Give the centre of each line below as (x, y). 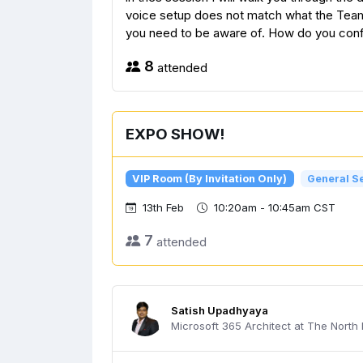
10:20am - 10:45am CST (275, 208)
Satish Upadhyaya (220, 311)
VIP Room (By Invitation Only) (210, 178)
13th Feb (163, 208)
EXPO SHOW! (175, 135)
